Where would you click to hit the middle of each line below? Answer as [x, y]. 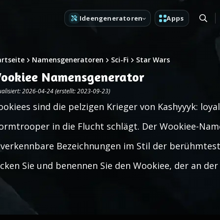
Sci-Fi [120, 60]
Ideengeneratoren [111, 18]
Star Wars [153, 60]
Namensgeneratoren [68, 60]
